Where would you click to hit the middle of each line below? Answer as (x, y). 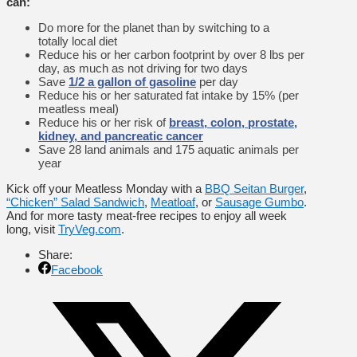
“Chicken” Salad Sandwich (75, 202)
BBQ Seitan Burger (254, 188)
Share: (57, 254)
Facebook (77, 269)
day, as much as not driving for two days (143, 68)
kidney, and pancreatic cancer (121, 135)
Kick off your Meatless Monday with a (106, 188)
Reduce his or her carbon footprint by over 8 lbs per (171, 54)
